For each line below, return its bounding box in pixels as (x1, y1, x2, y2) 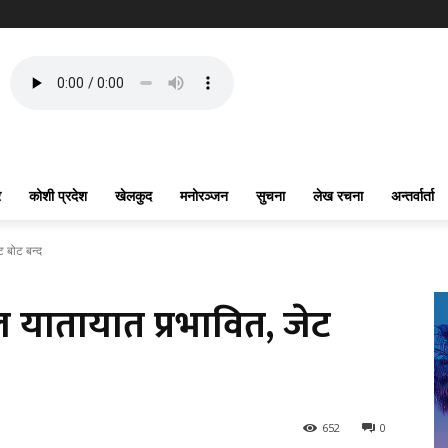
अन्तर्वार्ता (391, 186, 434, 205)
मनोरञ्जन (180, 186, 228, 205)
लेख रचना (313, 186, 363, 205)
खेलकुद (115, 186, 152, 205)
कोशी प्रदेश (29, 186, 87, 205)
